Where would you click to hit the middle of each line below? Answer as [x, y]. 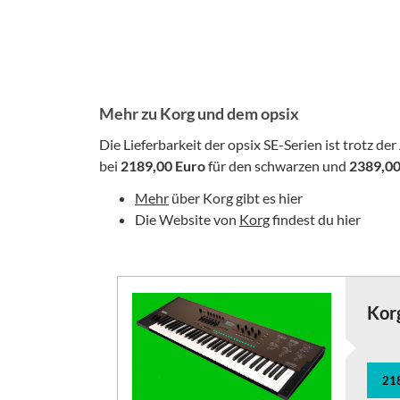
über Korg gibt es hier [236, 197]
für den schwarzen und [276, 165]
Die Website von [187, 219]
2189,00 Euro [163, 165]
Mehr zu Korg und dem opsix [199, 113]
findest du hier [315, 219]
